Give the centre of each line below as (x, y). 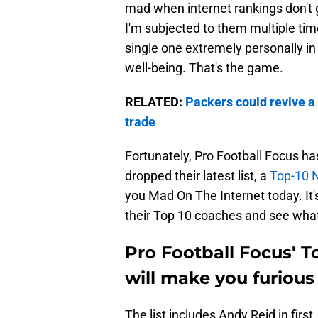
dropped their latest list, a (197, 176)
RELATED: (155, 102)
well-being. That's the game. (204, 68)
